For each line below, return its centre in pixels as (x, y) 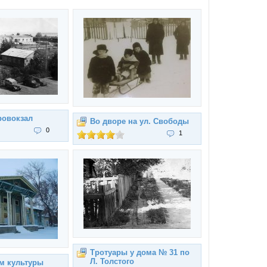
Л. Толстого (112, 261)
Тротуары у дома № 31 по (140, 252)
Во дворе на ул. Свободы (139, 121)
